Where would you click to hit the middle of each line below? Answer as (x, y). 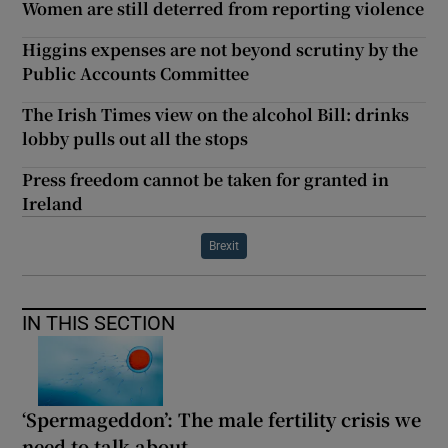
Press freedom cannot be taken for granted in (206, 180)
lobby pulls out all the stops (135, 139)
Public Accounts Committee (136, 74)
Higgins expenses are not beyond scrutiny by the (220, 50)
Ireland (53, 204)
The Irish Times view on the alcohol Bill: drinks (216, 115)
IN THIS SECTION (99, 323)
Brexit (224, 246)
